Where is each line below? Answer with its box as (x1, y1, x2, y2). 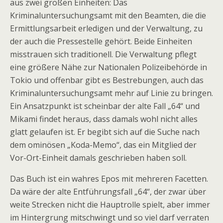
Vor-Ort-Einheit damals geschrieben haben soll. (10, 152, 187, 163)
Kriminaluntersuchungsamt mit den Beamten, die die (10, 10, 206, 21)
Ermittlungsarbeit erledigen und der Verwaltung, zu (10, 23, 203, 34)
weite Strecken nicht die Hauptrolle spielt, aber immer (10, 199, 210, 210)
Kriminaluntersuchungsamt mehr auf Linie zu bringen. (10, 88, 213, 99)
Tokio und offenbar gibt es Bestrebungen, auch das (10, 75, 204, 86)
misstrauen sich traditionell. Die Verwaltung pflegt (10, 49, 197, 60)
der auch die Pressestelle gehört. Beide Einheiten (10, 36, 192, 47)
